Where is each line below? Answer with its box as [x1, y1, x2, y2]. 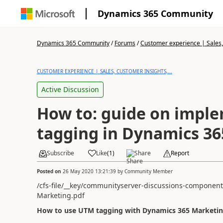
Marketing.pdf [36, 190, 85, 200]
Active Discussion [41, 85, 99, 94]
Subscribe [46, 149, 74, 157]
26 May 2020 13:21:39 [62, 167, 116, 175]
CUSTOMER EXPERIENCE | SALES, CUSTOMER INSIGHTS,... [36, 68, 172, 75]
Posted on [36, 167, 63, 175]
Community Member [124, 167, 173, 175]
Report [170, 149, 189, 157]
